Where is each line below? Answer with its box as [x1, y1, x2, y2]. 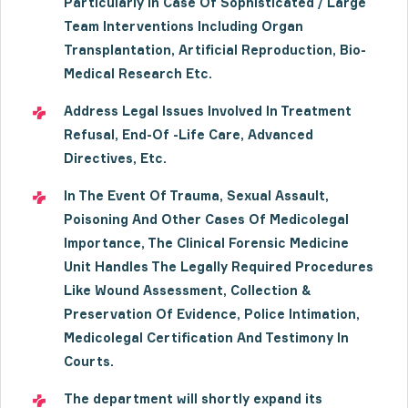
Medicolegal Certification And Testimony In [64, 330, 349, 345]
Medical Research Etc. [64, 66, 216, 81]
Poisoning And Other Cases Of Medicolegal [64, 211, 349, 227]
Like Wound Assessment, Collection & [64, 282, 311, 298]
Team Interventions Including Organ [64, 18, 303, 34]
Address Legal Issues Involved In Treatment [64, 103, 352, 118]
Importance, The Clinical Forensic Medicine [64, 235, 349, 250]
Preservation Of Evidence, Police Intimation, [64, 306, 360, 321]
